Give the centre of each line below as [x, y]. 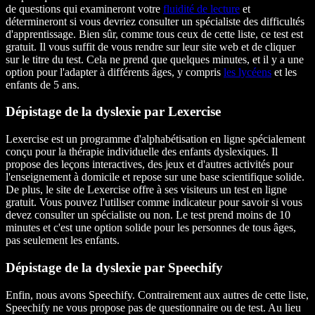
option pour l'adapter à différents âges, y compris [115, 72]
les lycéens [247, 72]
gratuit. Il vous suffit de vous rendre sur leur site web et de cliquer [150, 46]
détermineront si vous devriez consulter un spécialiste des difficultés [155, 21]
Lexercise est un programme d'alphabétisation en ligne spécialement [155, 139]
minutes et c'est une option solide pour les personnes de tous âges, [151, 228]
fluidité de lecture [201, 8]
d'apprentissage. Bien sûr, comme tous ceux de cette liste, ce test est [154, 34]
